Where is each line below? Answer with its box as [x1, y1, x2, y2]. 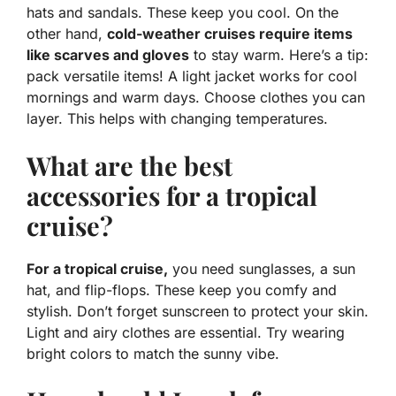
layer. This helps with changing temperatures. [27, 110, 328, 128]
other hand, [27, 25, 107, 43]
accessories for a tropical [27, 179, 317, 213]
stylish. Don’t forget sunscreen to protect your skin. [27, 302, 369, 321]
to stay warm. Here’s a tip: [189, 46, 369, 65]
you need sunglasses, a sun [168, 260, 355, 278]
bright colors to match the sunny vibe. [27, 345, 279, 363]
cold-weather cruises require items [107, 25, 353, 43]
